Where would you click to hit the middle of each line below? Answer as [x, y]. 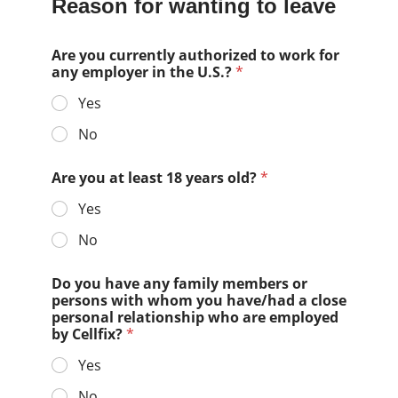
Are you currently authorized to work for [195, 56]
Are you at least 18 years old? [155, 178]
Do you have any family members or [179, 284]
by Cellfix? [88, 334]
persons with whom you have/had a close [199, 301]
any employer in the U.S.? [143, 72]
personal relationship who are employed [195, 318]
